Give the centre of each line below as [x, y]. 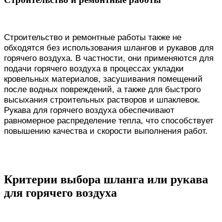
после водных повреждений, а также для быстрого [102, 89]
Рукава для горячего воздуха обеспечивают [89, 110]
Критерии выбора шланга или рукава [106, 179]
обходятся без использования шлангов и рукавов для [109, 48]
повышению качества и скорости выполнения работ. [106, 131]
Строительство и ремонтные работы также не [93, 37]
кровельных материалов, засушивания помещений [103, 79]
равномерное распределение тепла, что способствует [109, 121]
